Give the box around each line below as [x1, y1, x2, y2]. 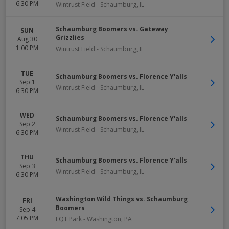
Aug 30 [17, 34, 37, 43]
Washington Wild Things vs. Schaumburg [56, 195, 188, 203]
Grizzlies [56, 33, 84, 42]
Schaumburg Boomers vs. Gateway [56, 25, 168, 33]
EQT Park [56, 215, 82, 223]
